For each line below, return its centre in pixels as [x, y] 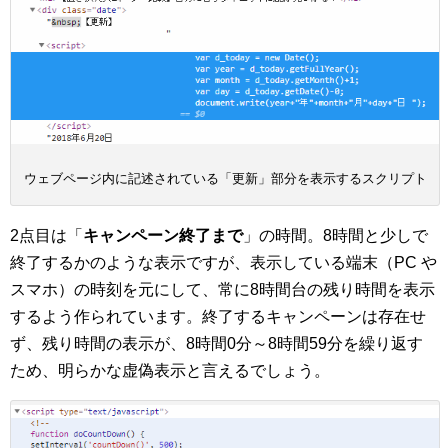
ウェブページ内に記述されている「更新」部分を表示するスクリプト [225, 178]
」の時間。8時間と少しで [335, 235]
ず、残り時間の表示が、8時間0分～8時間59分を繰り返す [216, 343]
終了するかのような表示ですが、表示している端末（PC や [223, 262]
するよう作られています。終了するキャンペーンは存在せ [218, 316]
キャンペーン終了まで [163, 235]
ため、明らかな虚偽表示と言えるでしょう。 [170, 370]
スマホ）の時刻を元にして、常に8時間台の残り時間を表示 [222, 289]
